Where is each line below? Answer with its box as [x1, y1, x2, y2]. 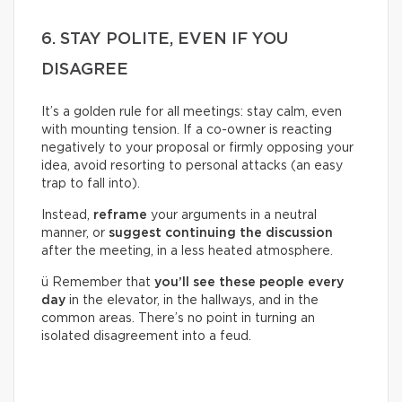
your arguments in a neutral [147, 208, 317, 222]
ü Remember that [41, 275, 154, 289]
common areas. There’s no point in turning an [41, 311, 315, 325]
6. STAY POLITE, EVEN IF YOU [41, 31, 288, 48]
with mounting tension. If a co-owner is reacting [41, 123, 332, 136]
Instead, [41, 208, 93, 222]
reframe [93, 208, 147, 222]
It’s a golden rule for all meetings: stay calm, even [41, 105, 342, 118]
